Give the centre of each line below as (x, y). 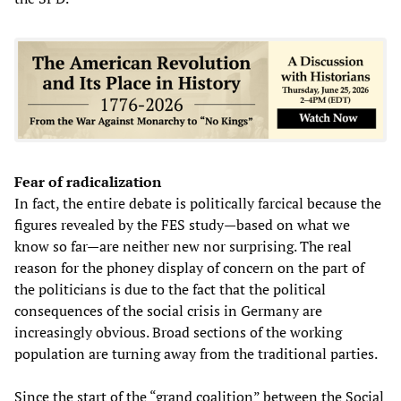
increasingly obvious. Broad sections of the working (178, 332)
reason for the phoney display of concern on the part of (189, 267)
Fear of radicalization (88, 181)
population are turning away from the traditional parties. (196, 353)
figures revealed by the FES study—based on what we (182, 224)
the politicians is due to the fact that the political (170, 289)
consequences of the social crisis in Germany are (168, 310)
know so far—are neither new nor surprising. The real (183, 246)
